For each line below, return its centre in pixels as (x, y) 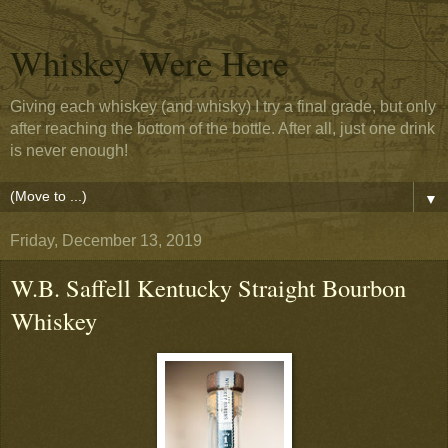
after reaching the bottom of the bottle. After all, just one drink (222, 128)
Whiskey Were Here (149, 63)
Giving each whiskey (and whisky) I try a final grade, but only (223, 106)
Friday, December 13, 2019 (106, 240)
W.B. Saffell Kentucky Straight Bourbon (208, 287)
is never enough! (69, 150)
